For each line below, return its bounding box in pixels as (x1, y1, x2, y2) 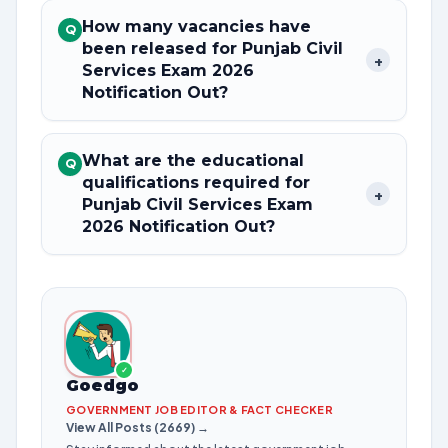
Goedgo (66, 376, 139, 395)
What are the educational (82, 151, 304, 170)
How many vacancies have (82, 17, 311, 36)
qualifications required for (82, 173, 315, 192)
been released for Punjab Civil (82, 39, 343, 58)
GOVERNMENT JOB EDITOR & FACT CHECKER (66, 403, 333, 416)
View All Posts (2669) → (66, 420, 209, 435)
